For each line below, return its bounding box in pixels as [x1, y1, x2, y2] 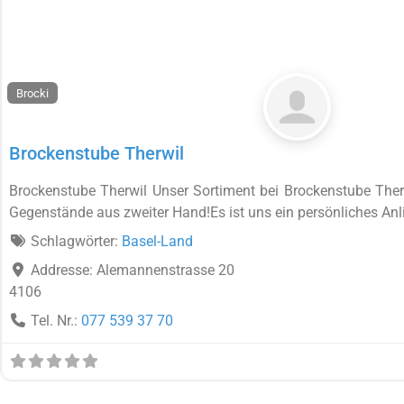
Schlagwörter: [31, 233, 122, 251]
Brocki [16, 86, 50, 100]
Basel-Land [122, 233, 193, 251]
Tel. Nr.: [31, 312, 81, 330]
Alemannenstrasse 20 [96, 262, 234, 280]
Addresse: [31, 262, 96, 280]
